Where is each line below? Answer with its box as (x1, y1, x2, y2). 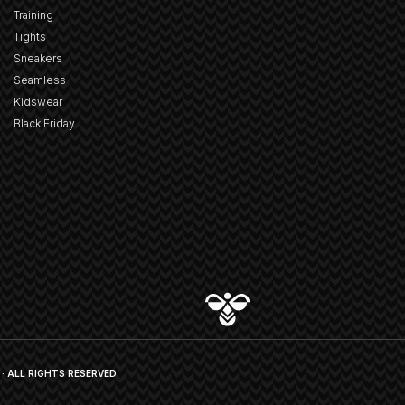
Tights (14, 30, 47, 44)
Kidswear (14, 95, 63, 109)
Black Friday (14, 117, 76, 131)
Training (14, 8, 54, 23)
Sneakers (14, 52, 63, 66)
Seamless (14, 73, 67, 88)
